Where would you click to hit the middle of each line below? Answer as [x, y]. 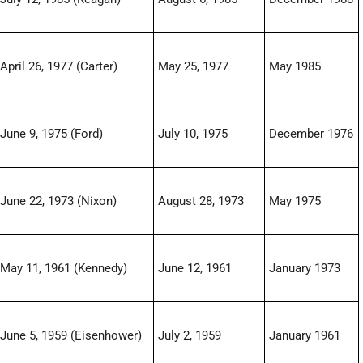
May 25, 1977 [194, 67]
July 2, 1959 [190, 336]
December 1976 [312, 134]
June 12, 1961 [195, 269]
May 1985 [295, 67]
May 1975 [295, 201]
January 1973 [305, 269]
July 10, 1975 [193, 134]
